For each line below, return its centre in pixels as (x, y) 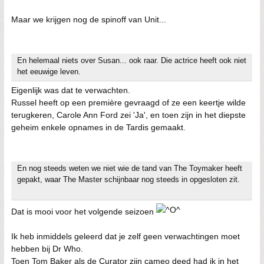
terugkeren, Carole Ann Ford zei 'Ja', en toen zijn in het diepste (128, 115)
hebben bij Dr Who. (47, 249)
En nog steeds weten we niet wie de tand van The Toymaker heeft (130, 168)
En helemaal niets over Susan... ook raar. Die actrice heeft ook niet (132, 60)
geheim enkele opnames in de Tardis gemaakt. (98, 127)
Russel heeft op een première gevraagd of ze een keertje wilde (128, 103)
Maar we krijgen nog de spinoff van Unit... (89, 19)
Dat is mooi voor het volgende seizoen (84, 212)
